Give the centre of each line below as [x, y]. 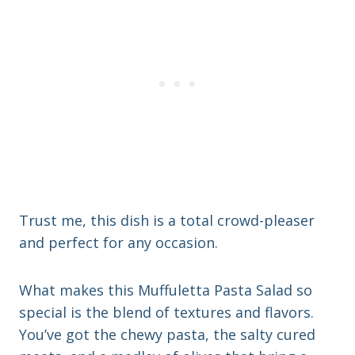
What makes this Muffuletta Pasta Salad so [166, 290]
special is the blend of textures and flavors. [166, 313]
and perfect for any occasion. [118, 243]
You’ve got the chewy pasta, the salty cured [167, 335]
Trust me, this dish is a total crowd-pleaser [167, 221]
